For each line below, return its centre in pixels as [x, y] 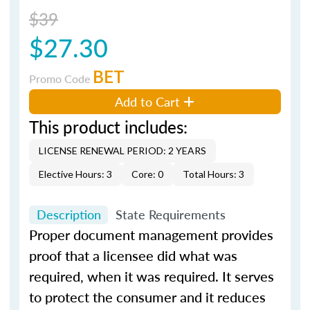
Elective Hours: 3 [75, 174]
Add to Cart [148, 101]
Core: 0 [147, 174]
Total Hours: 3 [213, 174]
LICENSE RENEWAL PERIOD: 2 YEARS [122, 150]
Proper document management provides [151, 235]
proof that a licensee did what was [133, 255]
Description [69, 215]
